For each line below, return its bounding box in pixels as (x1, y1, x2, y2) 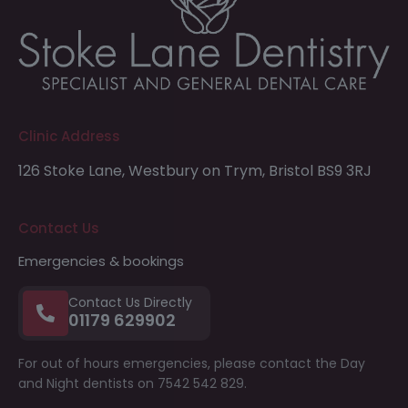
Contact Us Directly (68, 293, 192, 312)
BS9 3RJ (313, 159, 372, 181)
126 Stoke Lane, (18, 159, 125, 181)
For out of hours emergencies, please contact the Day (18, 353, 365, 372)
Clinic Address (18, 126, 120, 146)
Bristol (265, 159, 313, 181)
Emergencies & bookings (18, 250, 184, 270)
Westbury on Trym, (125, 159, 265, 181)
